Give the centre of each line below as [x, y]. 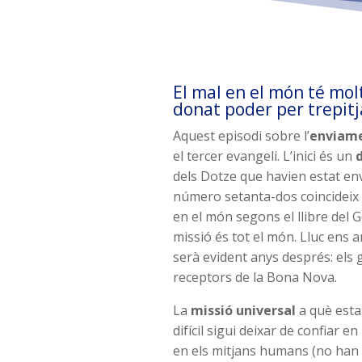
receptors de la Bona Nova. [255, 277]
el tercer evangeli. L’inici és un [265, 156]
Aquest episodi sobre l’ [242, 135]
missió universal [245, 310]
